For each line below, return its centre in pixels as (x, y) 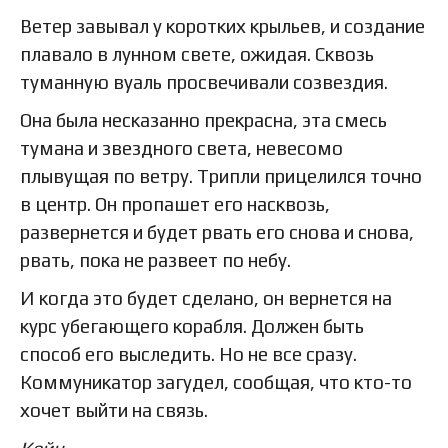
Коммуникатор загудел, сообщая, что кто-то (216, 382)
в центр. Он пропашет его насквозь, (175, 204)
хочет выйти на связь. (114, 410)
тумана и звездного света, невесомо (181, 148)
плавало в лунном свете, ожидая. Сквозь (197, 54)
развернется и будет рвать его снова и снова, (217, 232)
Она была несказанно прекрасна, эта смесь (203, 120)
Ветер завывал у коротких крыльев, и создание (222, 26)
